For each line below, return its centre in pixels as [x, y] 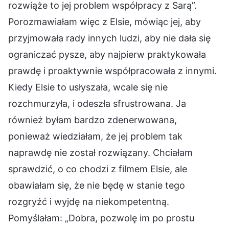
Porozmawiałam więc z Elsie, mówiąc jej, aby [105, 21]
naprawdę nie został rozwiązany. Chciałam [100, 152]
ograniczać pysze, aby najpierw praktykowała [107, 54]
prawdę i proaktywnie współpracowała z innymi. [112, 71]
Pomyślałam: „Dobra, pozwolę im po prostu [101, 218]
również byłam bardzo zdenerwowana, [93, 120]
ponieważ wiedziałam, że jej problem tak [95, 136]
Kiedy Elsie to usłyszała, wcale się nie [88, 87]
